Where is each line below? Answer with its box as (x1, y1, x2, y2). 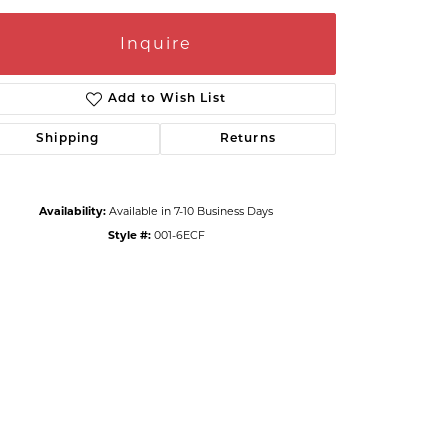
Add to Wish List (107, 92, 227, 105)
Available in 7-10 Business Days (109, 203, 273, 218)
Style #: (107, 227, 151, 242)
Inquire (120, 33, 192, 53)
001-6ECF (153, 227, 205, 242)
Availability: (39, 203, 106, 218)
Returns (219, 132, 277, 145)
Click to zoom (230, 289, 303, 307)
